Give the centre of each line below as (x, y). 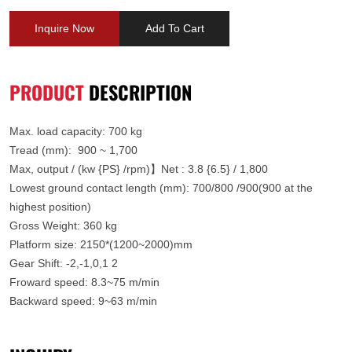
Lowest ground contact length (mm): (101, 188)
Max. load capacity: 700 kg (76, 132)
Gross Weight (43, 226)
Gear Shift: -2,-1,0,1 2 (64, 264)
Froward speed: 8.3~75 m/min (84, 282)
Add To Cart (174, 29)
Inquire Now (64, 29)
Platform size (42, 245)
